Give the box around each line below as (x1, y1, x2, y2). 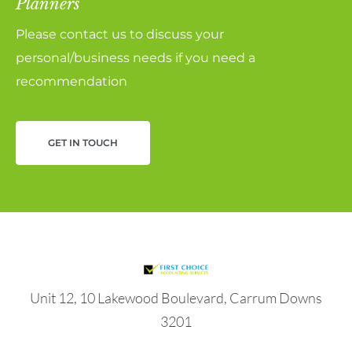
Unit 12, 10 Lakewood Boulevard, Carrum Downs (30, 289, 322, 307)
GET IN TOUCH (48, 137, 118, 149)
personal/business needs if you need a (16, 50, 255, 66)
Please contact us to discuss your (16, 27, 224, 42)
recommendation (16, 74, 127, 90)
